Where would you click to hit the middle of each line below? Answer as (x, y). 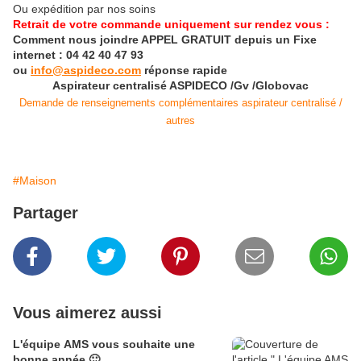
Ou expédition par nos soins (84, 9)
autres (180, 121)
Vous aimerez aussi (87, 313)
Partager (46, 213)
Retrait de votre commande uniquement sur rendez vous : (171, 25)
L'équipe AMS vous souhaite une (104, 344)
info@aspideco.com (86, 71)
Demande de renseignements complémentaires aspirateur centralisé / (180, 103)
